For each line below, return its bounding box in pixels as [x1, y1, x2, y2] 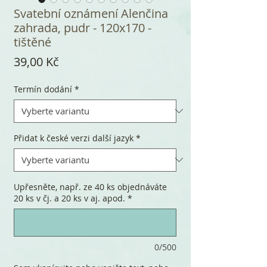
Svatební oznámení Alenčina [14, 5, 168, 21]
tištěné [14, 33, 51, 50]
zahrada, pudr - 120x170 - [14, 19, 151, 36]
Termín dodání [14, 83, 72, 95]
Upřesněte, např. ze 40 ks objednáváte [14, 181, 167, 193]
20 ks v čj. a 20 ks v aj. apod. [14, 192, 125, 204]
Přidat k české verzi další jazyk [14, 132, 133, 144]
